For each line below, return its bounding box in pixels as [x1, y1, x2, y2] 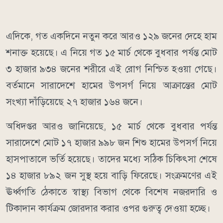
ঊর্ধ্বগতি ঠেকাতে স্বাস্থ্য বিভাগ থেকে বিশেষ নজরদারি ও [6, 186, 217, 198]
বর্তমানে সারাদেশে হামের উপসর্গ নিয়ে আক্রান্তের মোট [6, 80, 217, 92]
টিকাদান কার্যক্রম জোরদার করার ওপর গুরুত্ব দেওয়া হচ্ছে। [6, 203, 211, 215]
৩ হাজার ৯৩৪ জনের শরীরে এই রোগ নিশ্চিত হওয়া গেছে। [6, 63, 217, 75]
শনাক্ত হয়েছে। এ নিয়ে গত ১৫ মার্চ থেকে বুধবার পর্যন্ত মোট [6, 47, 217, 59]
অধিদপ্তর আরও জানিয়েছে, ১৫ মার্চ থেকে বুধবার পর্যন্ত [6, 120, 217, 132]
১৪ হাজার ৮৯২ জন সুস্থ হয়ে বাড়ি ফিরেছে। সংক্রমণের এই [6, 170, 217, 182]
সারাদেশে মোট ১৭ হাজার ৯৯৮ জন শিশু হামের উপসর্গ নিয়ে [6, 137, 217, 149]
